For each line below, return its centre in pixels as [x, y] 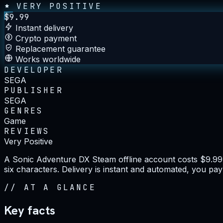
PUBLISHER [34, 90]
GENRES [24, 111]
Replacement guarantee [60, 49]
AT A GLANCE [60, 187]
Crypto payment [46, 38]
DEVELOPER [34, 70]
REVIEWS [27, 131]
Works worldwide [48, 59]
